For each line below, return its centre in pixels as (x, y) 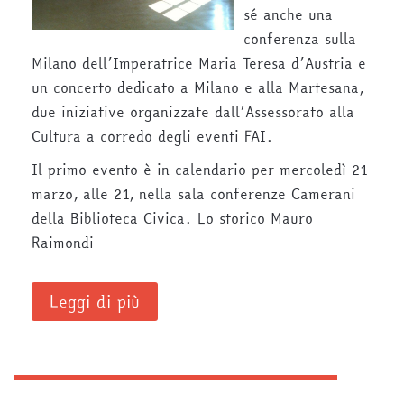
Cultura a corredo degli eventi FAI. (152, 137)
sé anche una (288, 15)
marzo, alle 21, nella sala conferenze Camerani (193, 194)
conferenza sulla (300, 39)
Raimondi (63, 243)
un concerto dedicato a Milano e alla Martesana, (197, 88)
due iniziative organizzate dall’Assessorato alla (193, 112)
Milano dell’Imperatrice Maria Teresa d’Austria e (199, 64)
